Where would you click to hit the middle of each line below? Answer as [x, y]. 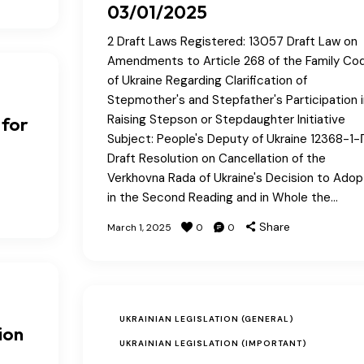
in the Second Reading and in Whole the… [222, 197]
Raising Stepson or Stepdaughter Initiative [226, 119]
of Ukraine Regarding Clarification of [207, 80]
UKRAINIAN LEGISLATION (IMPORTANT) [213, 343]
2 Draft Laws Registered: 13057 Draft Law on [232, 41]
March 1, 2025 [139, 227]
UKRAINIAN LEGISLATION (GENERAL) [206, 318]
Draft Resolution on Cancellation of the [216, 158]
